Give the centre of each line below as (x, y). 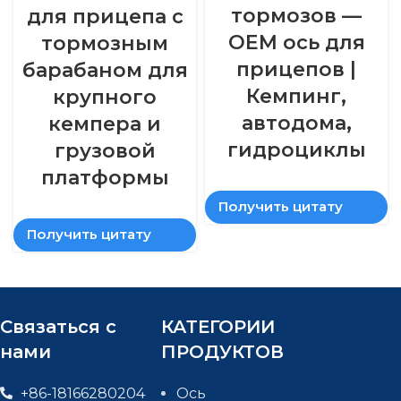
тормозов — (296, 16)
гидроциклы (296, 150)
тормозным (105, 43)
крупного (105, 97)
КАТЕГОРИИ (218, 326)
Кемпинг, (296, 97)
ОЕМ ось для (296, 43)
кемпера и (105, 124)
